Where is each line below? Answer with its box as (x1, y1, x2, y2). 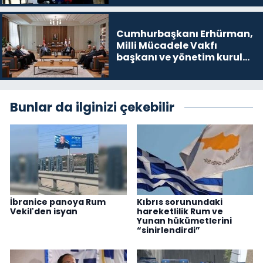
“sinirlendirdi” (136, 224, 200, 236)
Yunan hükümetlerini (136, 214, 232, 227)
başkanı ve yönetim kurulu (116, 50, 249, 64)
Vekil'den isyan (10, 205, 77, 217)
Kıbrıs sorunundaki (136, 195, 222, 208)
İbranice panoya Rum (10, 195, 106, 208)
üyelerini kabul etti (116, 62, 210, 76)
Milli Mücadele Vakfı (116, 38, 217, 52)
